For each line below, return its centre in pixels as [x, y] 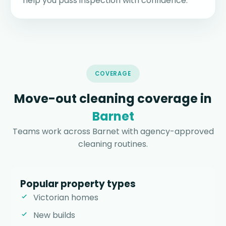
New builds [54, 215]
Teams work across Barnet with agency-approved [113, 132]
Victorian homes [66, 198]
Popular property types [78, 184]
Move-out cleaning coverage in [113, 99]
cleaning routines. [113, 144]
